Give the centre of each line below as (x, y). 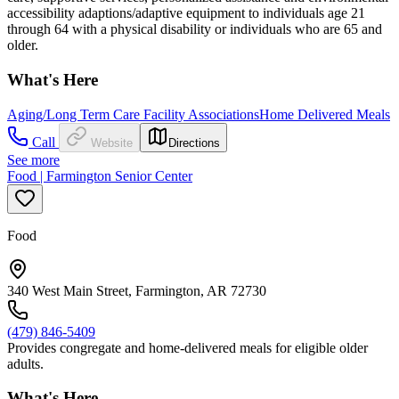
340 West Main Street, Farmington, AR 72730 (137, 290)
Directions (194, 142)
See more (33, 159)
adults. (25, 363)
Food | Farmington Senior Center (100, 175)
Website (112, 142)
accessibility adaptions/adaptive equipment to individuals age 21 (186, 13)
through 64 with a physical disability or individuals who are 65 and (195, 29)
